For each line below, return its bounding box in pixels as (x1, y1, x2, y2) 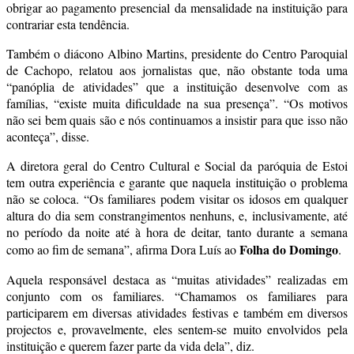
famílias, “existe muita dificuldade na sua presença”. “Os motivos (6, 94, 348, 111)
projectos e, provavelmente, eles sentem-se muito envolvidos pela (6, 320, 348, 337)
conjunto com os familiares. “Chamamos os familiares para (6, 287, 348, 304)
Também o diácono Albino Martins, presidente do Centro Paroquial (6, 44, 348, 62)
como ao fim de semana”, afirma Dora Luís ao (6, 240, 239, 258)
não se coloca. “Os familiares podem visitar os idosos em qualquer (6, 190, 348, 207)
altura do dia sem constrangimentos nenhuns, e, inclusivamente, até (6, 206, 348, 224)
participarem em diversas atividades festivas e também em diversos (6, 303, 348, 321)
